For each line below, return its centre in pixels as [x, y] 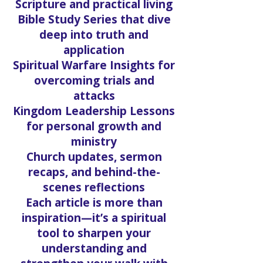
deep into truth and [94, 34]
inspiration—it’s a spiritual [94, 218]
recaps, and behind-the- [94, 172]
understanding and [94, 248]
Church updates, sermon [94, 156]
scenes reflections [94, 187]
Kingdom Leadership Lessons [94, 111]
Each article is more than [94, 202]
